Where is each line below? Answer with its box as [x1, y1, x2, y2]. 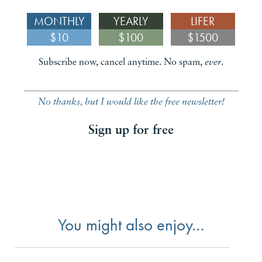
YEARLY [113, 13, 149, 29]
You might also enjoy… [57, 214, 205, 236]
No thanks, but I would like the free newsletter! [37, 98, 225, 108]
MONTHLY [33, 13, 85, 29]
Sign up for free [88, 124, 174, 138]
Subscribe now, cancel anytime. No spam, [39, 58, 205, 68]
